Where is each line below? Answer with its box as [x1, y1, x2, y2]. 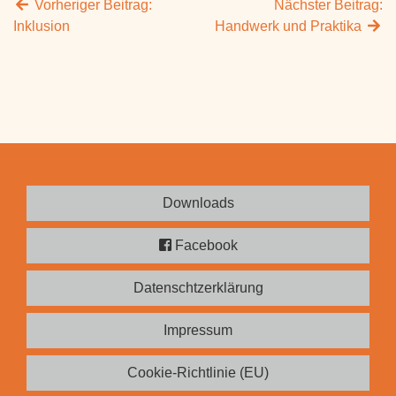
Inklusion [13, 19, 70, 34]
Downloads [162, 195, 234, 211]
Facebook [171, 238, 238, 254]
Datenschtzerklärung [133, 280, 263, 296]
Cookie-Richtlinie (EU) [127, 365, 269, 381]
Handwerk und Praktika [215, 19, 365, 34]
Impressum [164, 323, 232, 339]
